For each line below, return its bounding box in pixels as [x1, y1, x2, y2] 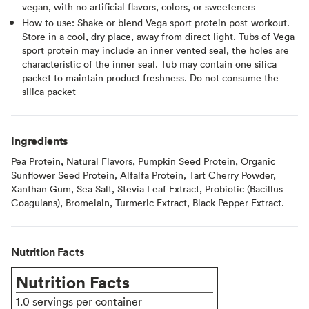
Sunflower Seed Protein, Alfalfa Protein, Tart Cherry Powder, [11, 168, 276, 181]
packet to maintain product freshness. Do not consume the [22, 70, 279, 84]
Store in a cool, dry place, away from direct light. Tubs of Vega [22, 29, 295, 43]
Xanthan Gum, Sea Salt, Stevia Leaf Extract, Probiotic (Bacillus [11, 181, 283, 195]
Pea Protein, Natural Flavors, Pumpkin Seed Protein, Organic [11, 154, 275, 168]
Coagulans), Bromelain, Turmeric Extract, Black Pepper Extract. [11, 195, 284, 209]
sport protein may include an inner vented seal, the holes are [22, 43, 289, 57]
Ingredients [11, 132, 68, 148]
